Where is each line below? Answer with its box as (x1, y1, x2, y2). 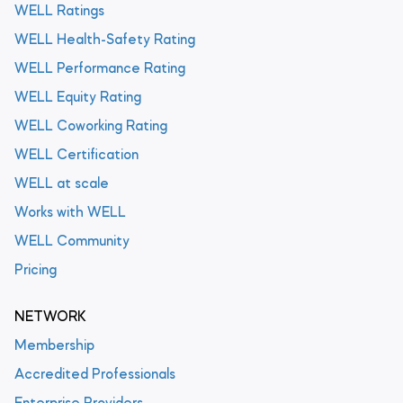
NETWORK (14, 310, 86, 326)
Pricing (14, 264, 57, 279)
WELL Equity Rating (14, 91, 141, 106)
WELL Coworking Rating (14, 120, 167, 135)
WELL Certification (14, 148, 139, 164)
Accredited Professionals (14, 368, 175, 383)
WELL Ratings (14, 4, 104, 20)
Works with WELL (14, 206, 126, 221)
